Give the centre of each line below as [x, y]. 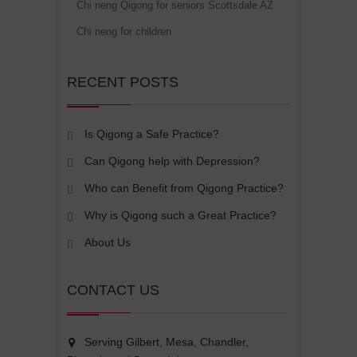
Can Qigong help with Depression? [172, 161]
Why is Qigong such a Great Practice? [180, 216]
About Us [108, 243]
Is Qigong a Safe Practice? [152, 134]
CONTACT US [113, 290]
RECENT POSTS [123, 82]
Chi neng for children [124, 32]
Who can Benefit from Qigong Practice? [184, 188]
